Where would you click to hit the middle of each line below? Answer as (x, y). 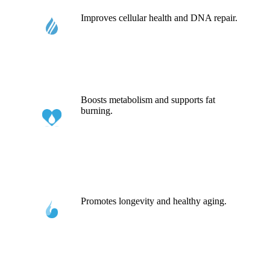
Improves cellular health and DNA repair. (159, 17)
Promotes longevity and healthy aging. (154, 201)
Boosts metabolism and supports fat (148, 99)
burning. (97, 110)
